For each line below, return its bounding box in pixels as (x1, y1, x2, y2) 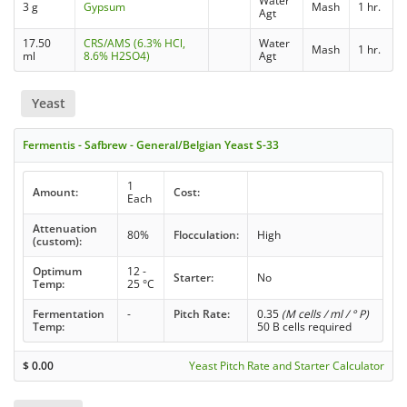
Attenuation (32, 220, 97, 236)
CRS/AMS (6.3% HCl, (84, 35, 186, 51)
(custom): (32, 233, 82, 249)
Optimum (32, 263, 82, 279)
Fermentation (32, 305, 104, 322)
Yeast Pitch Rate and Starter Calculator (188, 357, 384, 373)
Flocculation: (173, 226, 239, 243)
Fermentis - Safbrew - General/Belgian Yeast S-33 (23, 136, 280, 153)
